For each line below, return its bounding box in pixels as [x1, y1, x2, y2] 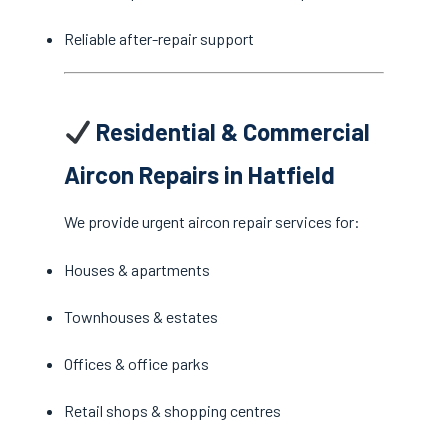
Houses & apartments [64, 259, 210, 279]
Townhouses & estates [64, 306, 218, 326]
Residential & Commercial [91, 117, 371, 147]
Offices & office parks [64, 354, 209, 373]
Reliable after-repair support [64, 29, 254, 49]
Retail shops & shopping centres [64, 401, 281, 421]
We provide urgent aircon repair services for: [64, 212, 360, 232]
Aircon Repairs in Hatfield [64, 160, 335, 190]
